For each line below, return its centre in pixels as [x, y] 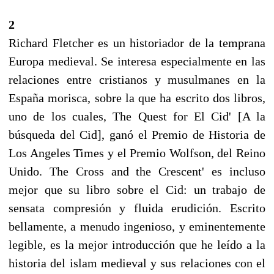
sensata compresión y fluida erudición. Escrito [137, 208]
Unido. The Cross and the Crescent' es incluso [137, 171]
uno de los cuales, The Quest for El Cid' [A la [137, 116]
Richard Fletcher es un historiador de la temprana [137, 43]
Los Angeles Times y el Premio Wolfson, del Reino [137, 153]
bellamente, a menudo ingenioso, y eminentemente [137, 226]
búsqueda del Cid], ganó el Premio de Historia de [137, 134]
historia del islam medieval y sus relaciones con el [137, 263]
